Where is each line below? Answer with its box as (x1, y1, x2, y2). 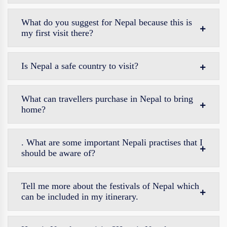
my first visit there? (21, 28, 93, 38)
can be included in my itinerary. (21, 192, 138, 202)
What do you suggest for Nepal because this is (21, 17, 192, 27)
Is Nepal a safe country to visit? (21, 61, 138, 71)
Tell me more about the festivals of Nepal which (21, 181, 199, 191)
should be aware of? (21, 148, 95, 158)
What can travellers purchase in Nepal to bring (21, 94, 193, 104)
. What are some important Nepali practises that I (21, 137, 203, 147)
